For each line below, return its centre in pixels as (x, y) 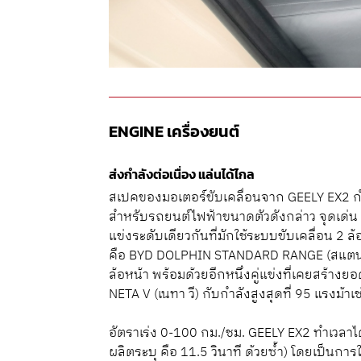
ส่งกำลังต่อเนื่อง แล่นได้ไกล (182, 174)
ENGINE (137, 132)
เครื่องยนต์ (202, 132)
